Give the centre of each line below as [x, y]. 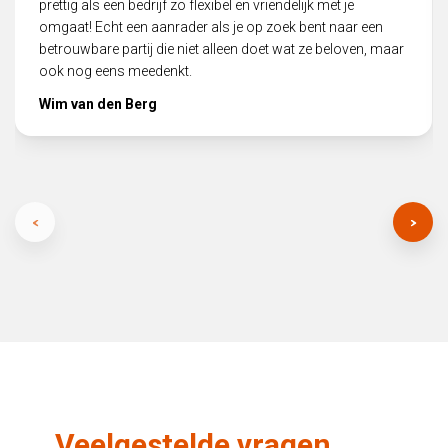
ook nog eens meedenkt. [115, 70]
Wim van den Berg [98, 103]
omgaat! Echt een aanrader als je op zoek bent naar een [211, 26]
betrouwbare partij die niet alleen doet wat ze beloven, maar [221, 48]
